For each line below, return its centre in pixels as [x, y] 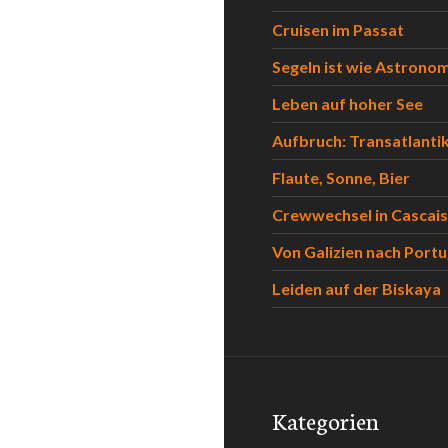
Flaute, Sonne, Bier [341, 177]
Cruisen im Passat [338, 29]
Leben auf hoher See [347, 103]
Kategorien [325, 420]
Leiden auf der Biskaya [356, 288]
